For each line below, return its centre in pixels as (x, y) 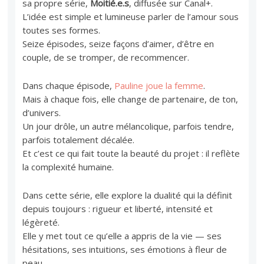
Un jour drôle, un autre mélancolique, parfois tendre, (128, 126)
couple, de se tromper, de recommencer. (106, 57)
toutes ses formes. (62, 30)
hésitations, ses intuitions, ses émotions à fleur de (125, 249)
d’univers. (42, 112)
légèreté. (41, 222)
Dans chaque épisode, (69, 85)
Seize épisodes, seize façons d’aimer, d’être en (118, 43)
